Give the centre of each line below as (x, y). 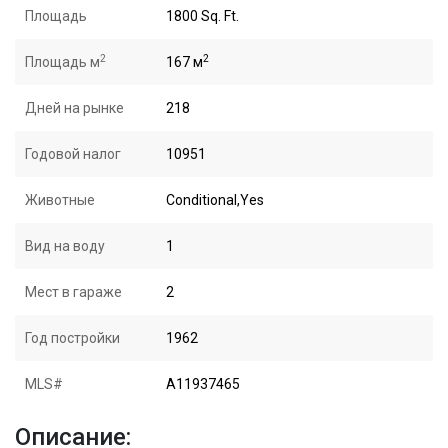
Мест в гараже (73, 292)
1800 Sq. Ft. (202, 16)
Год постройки (72, 338)
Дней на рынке (74, 108)
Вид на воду (65, 246)
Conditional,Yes (215, 200)
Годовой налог (73, 154)
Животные (60, 200)
